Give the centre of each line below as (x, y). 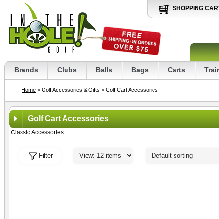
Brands (26, 70)
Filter (46, 156)
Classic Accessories (37, 132)
